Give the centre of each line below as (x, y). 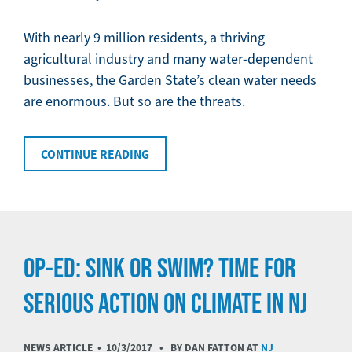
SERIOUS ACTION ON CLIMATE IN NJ (165, 302)
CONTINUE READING (95, 154)
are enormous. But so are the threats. (134, 101)
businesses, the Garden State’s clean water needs (170, 80)
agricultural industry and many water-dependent (168, 59)
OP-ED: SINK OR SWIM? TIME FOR (160, 267)
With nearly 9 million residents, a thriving (144, 37)
